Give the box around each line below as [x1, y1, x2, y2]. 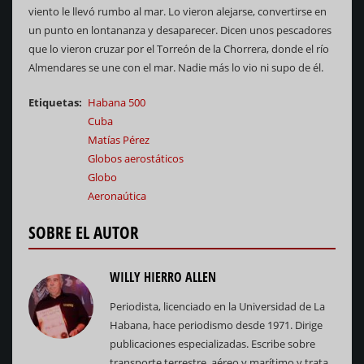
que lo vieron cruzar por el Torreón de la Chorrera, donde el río [28, 41, 329, 57]
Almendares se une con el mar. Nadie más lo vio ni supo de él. [28, 60, 328, 76]
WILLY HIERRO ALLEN [110, 268, 216, 287]
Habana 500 [87, 95, 145, 110]
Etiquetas [28, 95, 79, 110]
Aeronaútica [87, 188, 146, 204]
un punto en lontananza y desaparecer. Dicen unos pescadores [28, 23, 331, 38]
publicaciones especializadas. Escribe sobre [110, 336, 315, 352]
